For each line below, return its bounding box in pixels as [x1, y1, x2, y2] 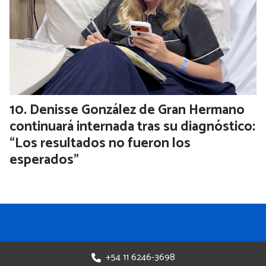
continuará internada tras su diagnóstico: [9, 115, 255, 138]
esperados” [9, 148, 79, 171]
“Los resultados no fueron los [9, 132, 191, 154]
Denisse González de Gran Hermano [30, 99, 245, 121]
